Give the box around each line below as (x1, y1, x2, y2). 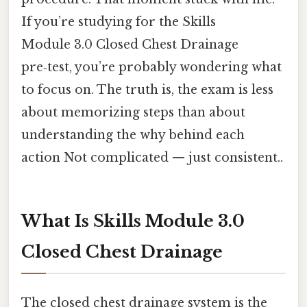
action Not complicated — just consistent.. (21, 149, 283, 165)
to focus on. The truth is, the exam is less (21, 82, 273, 97)
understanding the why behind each (21, 127, 245, 143)
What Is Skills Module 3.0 (21, 210, 245, 231)
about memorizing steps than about (21, 104, 245, 120)
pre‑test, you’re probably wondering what (21, 59, 282, 75)
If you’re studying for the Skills (21, 14, 216, 29)
